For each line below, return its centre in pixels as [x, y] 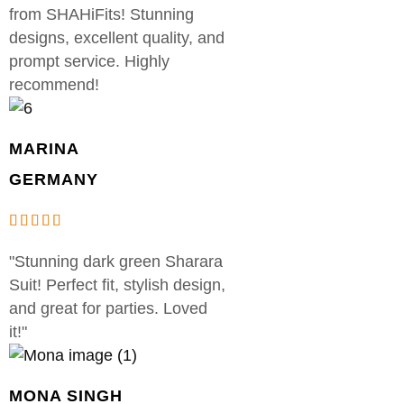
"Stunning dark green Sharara [116, 261]
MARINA [44, 148]
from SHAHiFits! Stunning [101, 14]
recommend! [54, 84]
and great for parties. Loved [108, 308]
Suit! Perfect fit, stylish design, [117, 285]
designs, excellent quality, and [117, 37]
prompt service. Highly [89, 61]
